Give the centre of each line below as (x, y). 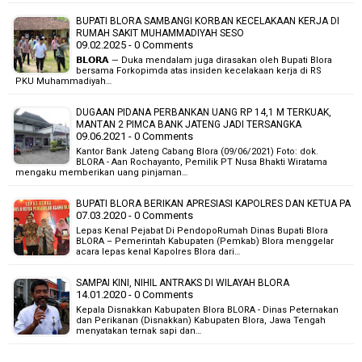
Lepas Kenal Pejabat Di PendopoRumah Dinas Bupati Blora (202, 231)
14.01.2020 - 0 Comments (135, 295)
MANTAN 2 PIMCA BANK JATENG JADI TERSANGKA (189, 124)
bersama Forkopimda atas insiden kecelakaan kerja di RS (199, 71)
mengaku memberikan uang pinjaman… (101, 173)
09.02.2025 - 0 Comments (135, 45)
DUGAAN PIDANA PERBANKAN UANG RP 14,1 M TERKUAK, (204, 112)
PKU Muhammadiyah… (63, 81)
